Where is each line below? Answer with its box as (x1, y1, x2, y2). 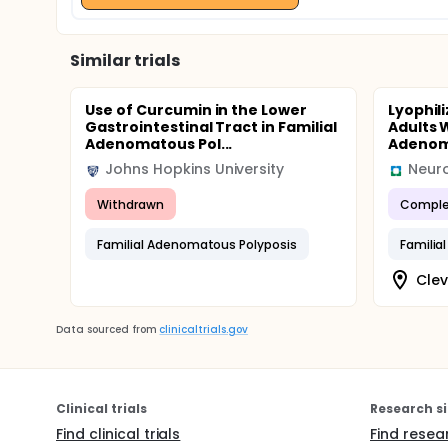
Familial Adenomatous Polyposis (97, 235, 298, 253)
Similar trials (70, 49, 180, 72)
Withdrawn (97, 195, 164, 213)
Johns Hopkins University (105, 159, 285, 179)
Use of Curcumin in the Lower (85, 100, 308, 120)
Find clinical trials (56, 424, 181, 444)
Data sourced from (56, 322, 157, 337)
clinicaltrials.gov (159, 322, 248, 337)
